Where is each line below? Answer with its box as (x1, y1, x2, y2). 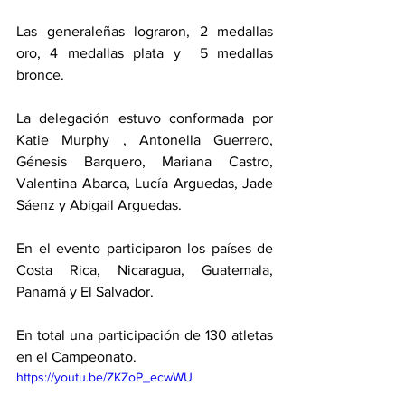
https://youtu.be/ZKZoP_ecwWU (16, 370, 193, 384)
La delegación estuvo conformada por (16, 110, 273, 126)
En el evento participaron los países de (16, 240, 273, 256)
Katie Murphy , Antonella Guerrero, (16, 132, 273, 147)
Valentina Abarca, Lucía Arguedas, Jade (16, 175, 273, 191)
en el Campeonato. (16, 349, 137, 364)
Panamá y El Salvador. (16, 284, 157, 299)
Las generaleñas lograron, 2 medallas (16, 24, 273, 39)
